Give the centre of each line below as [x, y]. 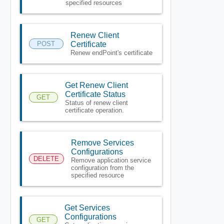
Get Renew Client [97, 85]
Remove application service [111, 160]
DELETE [46, 158]
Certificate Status [95, 94]
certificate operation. [95, 110]
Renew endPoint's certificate [111, 52]
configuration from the [102, 167]
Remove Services [102, 142]
